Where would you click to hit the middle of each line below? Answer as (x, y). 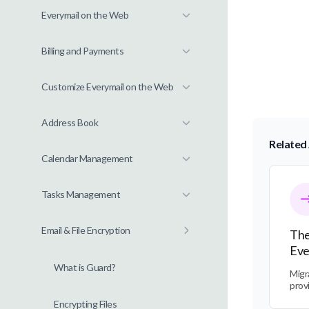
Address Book (70, 122)
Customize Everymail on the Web (107, 87)
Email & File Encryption (86, 230)
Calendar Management (87, 158)
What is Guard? (84, 267)
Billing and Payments (82, 51)
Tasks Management (81, 194)
